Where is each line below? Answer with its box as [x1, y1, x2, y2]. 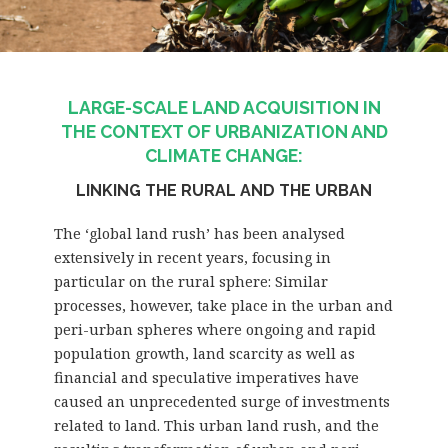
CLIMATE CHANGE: [145, 144, 303, 166]
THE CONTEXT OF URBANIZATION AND [60, 120, 388, 142]
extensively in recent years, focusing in [53, 247, 331, 267]
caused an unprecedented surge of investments [53, 391, 390, 411]
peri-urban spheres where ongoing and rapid [53, 319, 376, 339]
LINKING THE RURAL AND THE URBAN [76, 180, 372, 200]
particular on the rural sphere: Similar [53, 271, 328, 291]
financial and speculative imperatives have [53, 367, 359, 387]
